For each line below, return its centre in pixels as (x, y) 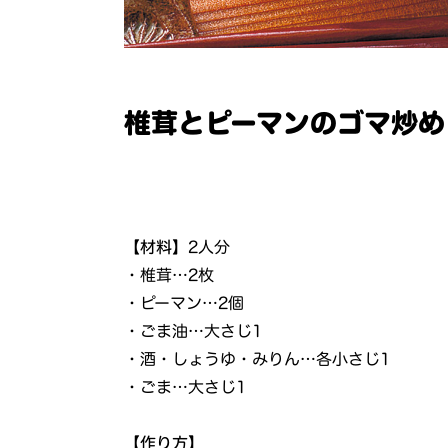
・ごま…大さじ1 (185, 386)
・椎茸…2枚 (169, 274)
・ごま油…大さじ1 (193, 330)
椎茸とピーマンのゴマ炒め (285, 122)
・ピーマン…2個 (184, 302)
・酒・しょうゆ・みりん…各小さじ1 (257, 358)
